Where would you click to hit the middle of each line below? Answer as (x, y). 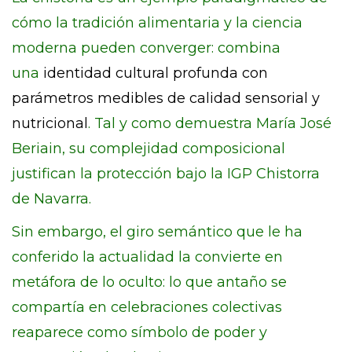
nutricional (50, 123)
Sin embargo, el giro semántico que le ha (157, 232)
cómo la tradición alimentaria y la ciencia (157, 23)
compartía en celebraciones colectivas (147, 307)
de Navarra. (51, 199)
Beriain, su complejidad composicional (148, 148)
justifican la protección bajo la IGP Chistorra (166, 174)
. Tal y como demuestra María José (210, 123)
